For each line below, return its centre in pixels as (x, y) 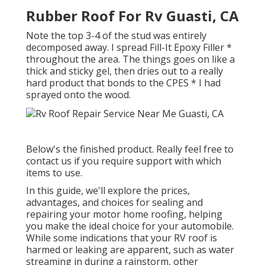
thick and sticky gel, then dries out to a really (125, 71)
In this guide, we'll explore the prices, (108, 190)
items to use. (54, 172)
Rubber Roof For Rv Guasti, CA (132, 15)
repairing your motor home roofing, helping (124, 214)
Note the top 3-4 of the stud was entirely (116, 35)
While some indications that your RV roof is (122, 237)
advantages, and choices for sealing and (114, 202)
